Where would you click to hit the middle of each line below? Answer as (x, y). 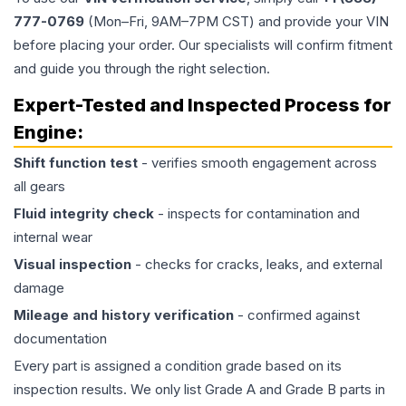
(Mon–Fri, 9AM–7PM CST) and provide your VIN (237, 21)
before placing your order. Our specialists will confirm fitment (203, 45)
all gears (39, 186)
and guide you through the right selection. (142, 68)
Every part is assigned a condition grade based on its (178, 366)
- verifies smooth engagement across (257, 163)
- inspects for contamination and (257, 213)
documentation (60, 338)
